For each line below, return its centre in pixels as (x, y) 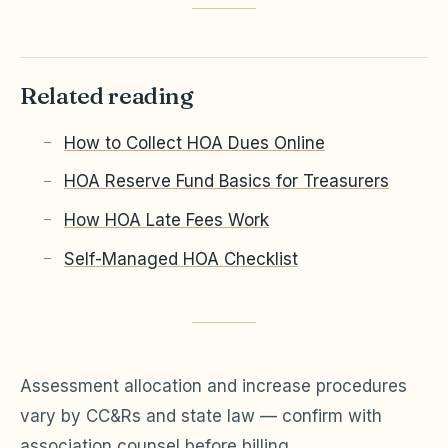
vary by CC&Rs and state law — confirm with (201, 415)
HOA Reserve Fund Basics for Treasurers (226, 181)
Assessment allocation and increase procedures (213, 385)
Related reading (107, 95)
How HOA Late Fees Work (166, 220)
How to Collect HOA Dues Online (194, 142)
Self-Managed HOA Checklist (181, 258)
